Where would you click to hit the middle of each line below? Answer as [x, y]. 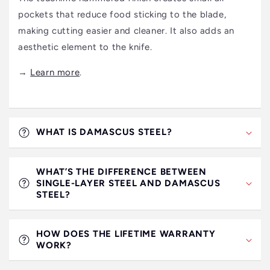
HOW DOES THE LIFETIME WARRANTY [126, 234]
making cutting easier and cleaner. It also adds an [127, 30]
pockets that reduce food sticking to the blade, [122, 14]
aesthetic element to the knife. [85, 47]
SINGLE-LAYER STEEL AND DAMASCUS [128, 183]
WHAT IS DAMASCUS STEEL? [104, 132]
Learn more [55, 72]
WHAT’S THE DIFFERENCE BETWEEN [121, 171]
